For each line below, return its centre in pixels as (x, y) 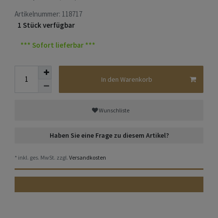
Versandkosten (87, 158)
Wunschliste (114, 110)
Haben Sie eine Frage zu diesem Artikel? (109, 136)
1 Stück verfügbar (46, 25)
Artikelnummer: (38, 14)
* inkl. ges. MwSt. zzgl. (41, 158)
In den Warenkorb (127, 79)
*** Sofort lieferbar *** (58, 45)
